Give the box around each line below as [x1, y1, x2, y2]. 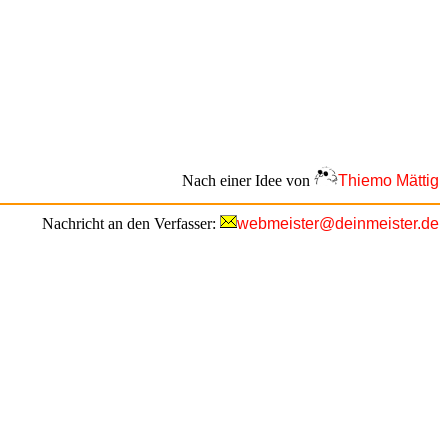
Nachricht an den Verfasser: [42, 215, 220, 233]
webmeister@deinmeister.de [237, 215, 439, 233]
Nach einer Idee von [182, 171, 314, 189]
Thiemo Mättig [338, 171, 439, 189]
